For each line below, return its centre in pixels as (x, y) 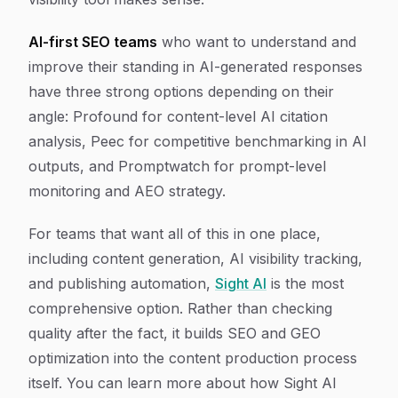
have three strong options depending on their (181, 92)
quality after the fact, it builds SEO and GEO (175, 333)
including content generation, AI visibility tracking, (195, 259)
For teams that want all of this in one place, (175, 234)
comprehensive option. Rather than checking (180, 308)
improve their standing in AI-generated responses (195, 67)
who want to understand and (257, 42)
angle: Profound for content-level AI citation (178, 116)
